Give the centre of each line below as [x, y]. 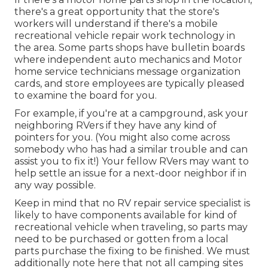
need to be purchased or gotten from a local [121, 239]
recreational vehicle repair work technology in [125, 35]
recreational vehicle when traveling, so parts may [131, 227]
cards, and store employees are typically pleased [130, 83]
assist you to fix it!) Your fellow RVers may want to [132, 161]
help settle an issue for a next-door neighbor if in [130, 173]
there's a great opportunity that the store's [117, 11]
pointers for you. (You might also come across [122, 137]
